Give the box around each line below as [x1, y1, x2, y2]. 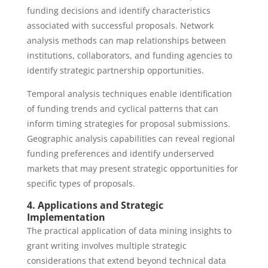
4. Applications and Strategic [26, 199, 163, 212]
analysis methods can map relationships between [26, 35, 226, 46]
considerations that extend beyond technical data [26, 255, 226, 266]
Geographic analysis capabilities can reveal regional [26, 133, 235, 144]
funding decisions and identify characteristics [26, 5, 211, 16]
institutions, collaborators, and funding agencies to [26, 50, 232, 61]
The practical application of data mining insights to [26, 225, 232, 236]
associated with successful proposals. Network [26, 20, 214, 31]
